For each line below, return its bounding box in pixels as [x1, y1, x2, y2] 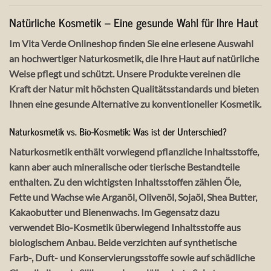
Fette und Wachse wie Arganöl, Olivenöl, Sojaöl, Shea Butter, [9, 191, 257, 203]
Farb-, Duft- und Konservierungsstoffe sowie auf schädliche [9, 251, 255, 263]
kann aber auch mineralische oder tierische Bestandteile [9, 160, 240, 172]
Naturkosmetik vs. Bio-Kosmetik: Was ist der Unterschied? [9, 123, 227, 139]
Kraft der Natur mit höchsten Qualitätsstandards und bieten [9, 83, 259, 95]
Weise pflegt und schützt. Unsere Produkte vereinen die [9, 68, 240, 80]
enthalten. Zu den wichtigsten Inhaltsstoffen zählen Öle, [9, 175, 241, 188]
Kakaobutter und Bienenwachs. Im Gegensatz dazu [9, 206, 220, 218]
